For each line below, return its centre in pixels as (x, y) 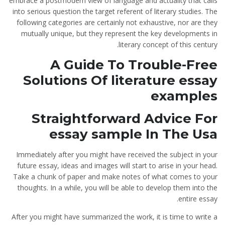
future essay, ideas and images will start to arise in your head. (117, 165)
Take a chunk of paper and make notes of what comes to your (115, 177)
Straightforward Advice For (125, 119)
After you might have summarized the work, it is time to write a (115, 217)
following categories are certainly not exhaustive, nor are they (117, 22)
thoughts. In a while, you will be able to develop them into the (118, 188)
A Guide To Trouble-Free (134, 65)
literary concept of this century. (168, 44)
